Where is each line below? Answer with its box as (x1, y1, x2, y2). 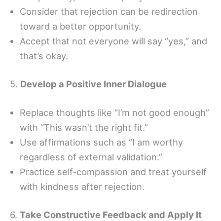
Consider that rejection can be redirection (20, 6, 198, 17)
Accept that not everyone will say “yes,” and (20, 36, 207, 46)
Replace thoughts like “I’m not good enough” (20, 107, 209, 118)
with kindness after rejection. (20, 181, 145, 192)
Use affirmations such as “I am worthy (20, 136, 183, 147)
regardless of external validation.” (20, 151, 162, 162)
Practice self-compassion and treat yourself (20, 166, 207, 177)
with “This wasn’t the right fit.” (20, 121, 148, 133)
